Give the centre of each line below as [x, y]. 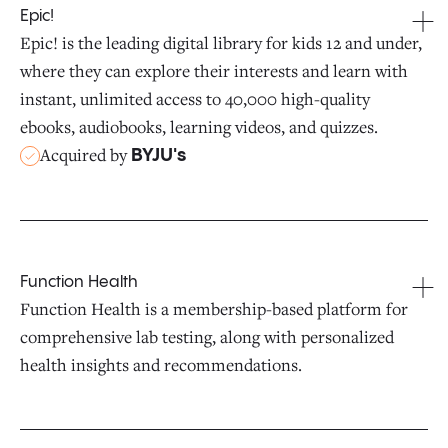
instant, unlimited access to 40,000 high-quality [195, 98]
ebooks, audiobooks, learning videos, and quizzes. [199, 126]
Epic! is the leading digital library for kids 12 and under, [221, 42]
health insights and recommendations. [161, 364]
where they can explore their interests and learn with [214, 70]
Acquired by [85, 154]
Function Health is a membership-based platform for [214, 308]
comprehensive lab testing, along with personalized [207, 336]
